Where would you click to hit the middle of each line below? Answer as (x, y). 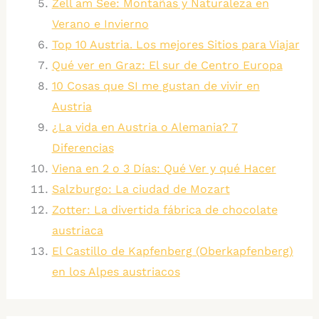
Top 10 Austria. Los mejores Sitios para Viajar (176, 45)
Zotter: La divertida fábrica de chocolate (164, 210)
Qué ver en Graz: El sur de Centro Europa (167, 66)
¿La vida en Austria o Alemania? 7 (145, 127)
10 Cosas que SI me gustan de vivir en (156, 86)
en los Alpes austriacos (116, 272)
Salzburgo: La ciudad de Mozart (141, 189)
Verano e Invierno (100, 24)
